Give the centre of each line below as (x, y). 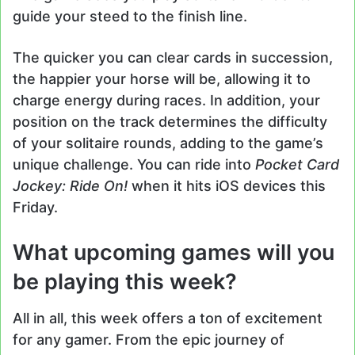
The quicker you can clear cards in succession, (173, 58)
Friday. (35, 208)
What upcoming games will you (174, 253)
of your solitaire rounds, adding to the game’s (168, 143)
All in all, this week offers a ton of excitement (168, 318)
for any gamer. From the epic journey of (149, 339)
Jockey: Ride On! (72, 186)
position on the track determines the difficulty (170, 122)
